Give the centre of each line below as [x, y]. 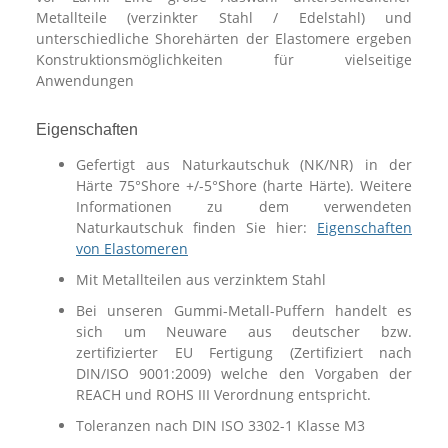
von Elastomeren [132, 248]
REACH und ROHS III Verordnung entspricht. [223, 394]
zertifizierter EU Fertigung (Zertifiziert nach [244, 352]
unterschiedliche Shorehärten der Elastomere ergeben [224, 38]
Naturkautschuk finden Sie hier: [196, 227]
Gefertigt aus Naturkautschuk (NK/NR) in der [244, 164]
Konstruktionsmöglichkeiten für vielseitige [224, 59]
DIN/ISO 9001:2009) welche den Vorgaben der [244, 373]
